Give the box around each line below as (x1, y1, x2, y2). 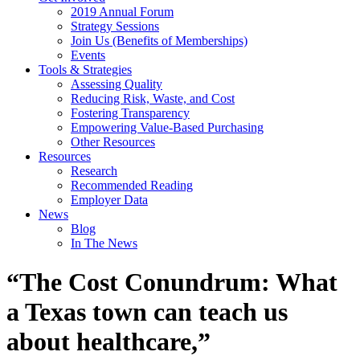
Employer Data (71, 193, 148, 207)
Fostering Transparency (71, 106, 190, 120)
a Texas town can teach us (6, 297, 288, 327)
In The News (71, 236, 137, 250)
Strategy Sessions (71, 19, 159, 33)
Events (71, 48, 105, 62)
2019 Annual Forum (71, 5, 174, 18)
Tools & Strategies (39, 63, 132, 76)
